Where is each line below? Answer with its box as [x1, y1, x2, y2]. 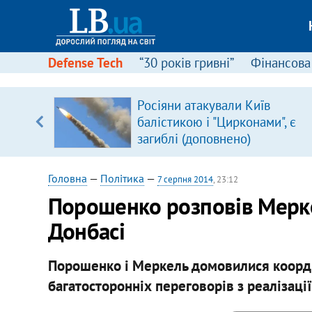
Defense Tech [47, 54, 123, 71]
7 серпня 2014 [157, 173, 213, 185]
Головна [47, 171, 87, 185]
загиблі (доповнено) [136, 130, 251, 147]
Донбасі [47, 216, 125, 246]
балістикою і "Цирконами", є [136, 114, 296, 130]
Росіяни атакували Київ [136, 97, 270, 114]
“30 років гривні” [139, 54, 234, 71]
